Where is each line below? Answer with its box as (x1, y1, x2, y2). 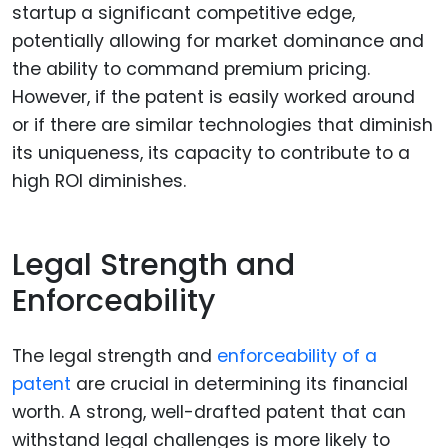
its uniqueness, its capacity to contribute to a (12, 140, 410, 165)
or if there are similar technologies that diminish (12, 112, 433, 137)
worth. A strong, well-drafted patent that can (12, 399, 406, 424)
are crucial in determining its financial (71, 371, 408, 396)
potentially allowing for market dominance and (12, 28, 424, 53)
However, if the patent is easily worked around (12, 84, 415, 109)
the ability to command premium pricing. (12, 56, 370, 81)
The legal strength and (12, 343, 217, 368)
